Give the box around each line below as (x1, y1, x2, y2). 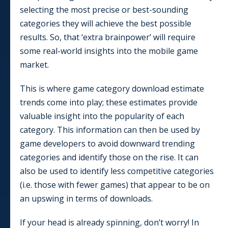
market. (20, 59, 49, 70)
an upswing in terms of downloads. (20, 192, 153, 204)
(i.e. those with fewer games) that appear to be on (20, 179, 210, 190)
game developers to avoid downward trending (20, 137, 195, 149)
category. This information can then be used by (20, 124, 200, 135)
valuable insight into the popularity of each (20, 110, 184, 122)
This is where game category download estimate (20, 82, 204, 94)
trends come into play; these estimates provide (20, 96, 197, 108)
